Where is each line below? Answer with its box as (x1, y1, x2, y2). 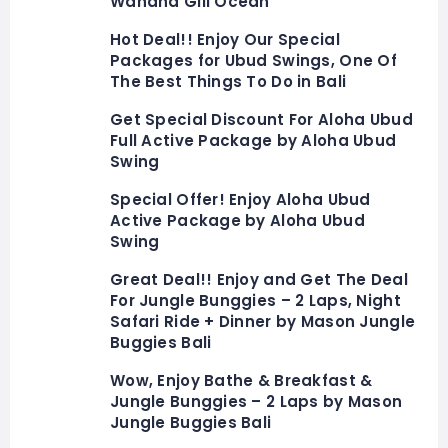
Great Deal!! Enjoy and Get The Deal (110, 268, 408, 290)
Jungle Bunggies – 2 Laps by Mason (110, 390, 403, 412)
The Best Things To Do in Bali (110, 70, 347, 92)
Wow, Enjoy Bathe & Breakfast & (110, 369, 373, 391)
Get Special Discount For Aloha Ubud (110, 108, 413, 130)
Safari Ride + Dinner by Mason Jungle (110, 310, 416, 332)
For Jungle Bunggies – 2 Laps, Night (110, 289, 401, 311)
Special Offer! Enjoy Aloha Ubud (110, 188, 371, 210)
